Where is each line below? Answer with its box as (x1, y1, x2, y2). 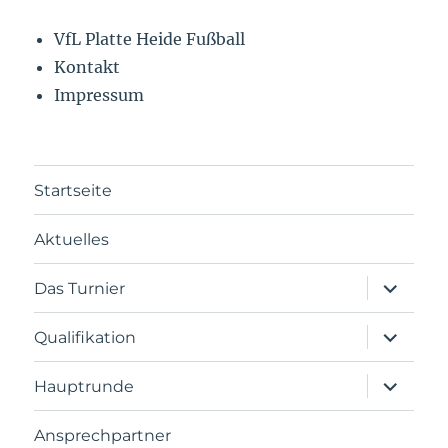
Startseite (34, 180, 113, 200)
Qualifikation (34, 327, 137, 347)
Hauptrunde (34, 376, 135, 396)
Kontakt (54, 57, 121, 78)
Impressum (54, 85, 145, 106)
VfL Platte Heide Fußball (54, 29, 246, 50)
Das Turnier (34, 278, 126, 298)
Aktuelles (34, 229, 110, 249)
